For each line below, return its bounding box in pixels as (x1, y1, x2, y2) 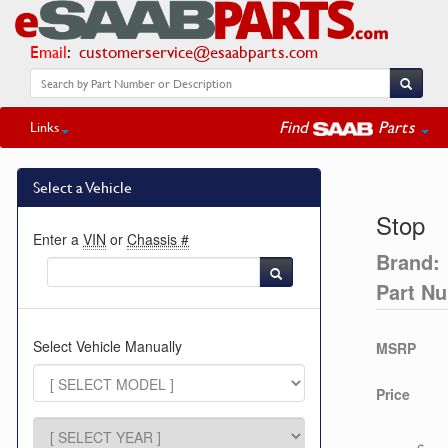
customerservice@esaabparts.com (79, 39, 318, 64)
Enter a (33, 229, 83, 249)
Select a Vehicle (33, 176, 132, 198)
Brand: (376, 247, 440, 276)
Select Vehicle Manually (33, 336, 182, 356)
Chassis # (127, 229, 189, 249)
